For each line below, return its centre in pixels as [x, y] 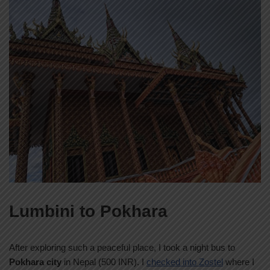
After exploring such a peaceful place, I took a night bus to [122, 248]
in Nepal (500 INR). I [104, 262]
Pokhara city [35, 262]
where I [239, 262]
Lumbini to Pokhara [88, 212]
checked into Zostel [185, 262]
